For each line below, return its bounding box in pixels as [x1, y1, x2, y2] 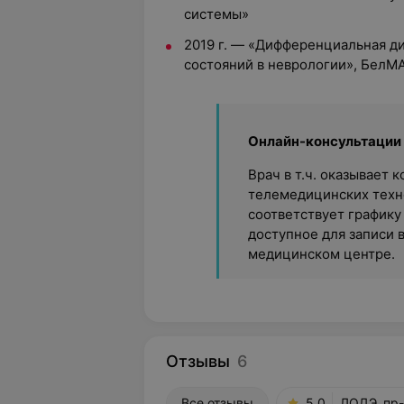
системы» [184, 5, 249, 23]
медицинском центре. [248, 245, 395, 262]
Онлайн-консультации [248, 133, 401, 150]
